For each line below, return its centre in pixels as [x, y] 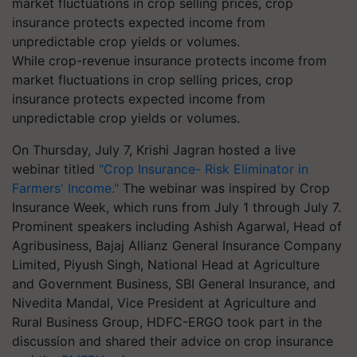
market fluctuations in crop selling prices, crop [153, 80]
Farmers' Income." [65, 188]
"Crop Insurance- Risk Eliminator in [204, 169]
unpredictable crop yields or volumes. [126, 118]
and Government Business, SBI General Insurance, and [174, 284]
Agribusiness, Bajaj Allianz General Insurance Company [177, 245]
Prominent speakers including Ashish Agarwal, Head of [177, 226]
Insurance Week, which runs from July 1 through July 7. [177, 207]
